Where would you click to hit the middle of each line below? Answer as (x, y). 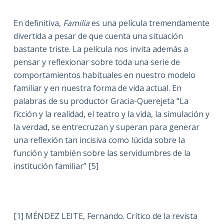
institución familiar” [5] (56, 166)
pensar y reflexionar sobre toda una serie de (96, 62)
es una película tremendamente (149, 23)
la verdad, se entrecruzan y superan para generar (106, 127)
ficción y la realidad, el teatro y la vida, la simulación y (111, 114)
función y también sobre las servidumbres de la (102, 153)
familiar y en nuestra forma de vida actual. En (97, 88)
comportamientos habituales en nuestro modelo (104, 75)
